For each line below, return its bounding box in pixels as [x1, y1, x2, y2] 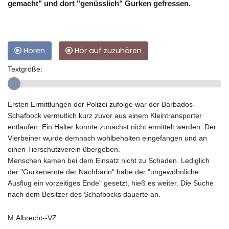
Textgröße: [8, 65, 42, 74]
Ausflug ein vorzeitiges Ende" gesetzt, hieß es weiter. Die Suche [8, 179, 214, 188]
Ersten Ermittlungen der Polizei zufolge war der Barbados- [8, 100, 195, 109]
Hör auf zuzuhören [73, 45, 142, 56]
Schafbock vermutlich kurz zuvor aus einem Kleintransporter [8, 111, 202, 120]
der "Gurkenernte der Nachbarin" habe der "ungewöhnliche [8, 168, 199, 176]
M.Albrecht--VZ [8, 214, 57, 222]
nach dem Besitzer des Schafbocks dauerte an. [8, 190, 161, 199]
